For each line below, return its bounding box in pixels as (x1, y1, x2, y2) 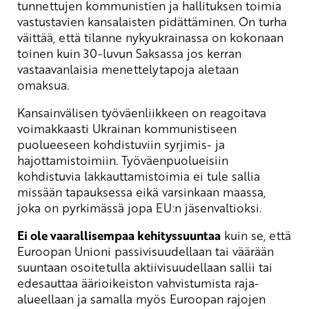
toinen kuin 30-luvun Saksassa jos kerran (17, 44, 241, 61)
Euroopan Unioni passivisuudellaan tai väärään (17, 242, 274, 259)
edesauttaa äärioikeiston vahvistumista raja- (17, 274, 259, 291)
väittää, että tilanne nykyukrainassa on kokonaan (17, 28, 283, 46)
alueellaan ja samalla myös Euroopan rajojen (17, 290, 266, 307)
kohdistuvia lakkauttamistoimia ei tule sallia (17, 167, 260, 184)
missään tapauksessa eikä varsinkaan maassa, (17, 183, 266, 200)
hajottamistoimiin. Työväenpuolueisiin (17, 151, 228, 168)
